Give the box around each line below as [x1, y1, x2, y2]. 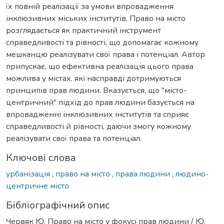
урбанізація [6, 168, 52, 179]
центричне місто [6, 180, 69, 191]
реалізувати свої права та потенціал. [6, 132, 141, 144]
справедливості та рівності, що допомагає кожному [6, 36, 198, 48]
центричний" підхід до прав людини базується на [6, 96, 194, 108]
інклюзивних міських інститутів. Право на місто [6, 12, 185, 24]
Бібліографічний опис [6, 198, 109, 212]
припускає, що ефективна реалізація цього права [6, 60, 193, 72]
